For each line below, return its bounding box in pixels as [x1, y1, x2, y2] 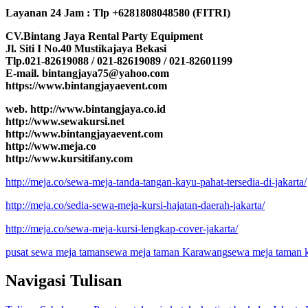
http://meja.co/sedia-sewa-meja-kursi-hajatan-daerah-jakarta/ [5, 199, 265, 211]
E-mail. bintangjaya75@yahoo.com [5, 67, 169, 79]
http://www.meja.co [5, 140, 96, 152]
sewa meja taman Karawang [105, 245, 228, 258]
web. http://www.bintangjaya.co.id [5, 102, 166, 115]
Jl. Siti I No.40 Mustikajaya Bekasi [5, 42, 166, 54]
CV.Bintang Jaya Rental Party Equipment [5, 30, 203, 42]
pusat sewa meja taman [5, 245, 105, 258]
